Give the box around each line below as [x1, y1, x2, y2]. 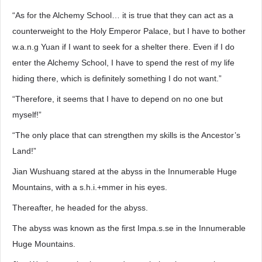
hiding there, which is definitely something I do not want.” [12, 74, 222, 83]
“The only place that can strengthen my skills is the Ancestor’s [12, 130, 240, 140]
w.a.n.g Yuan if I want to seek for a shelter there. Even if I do [12, 42, 235, 51]
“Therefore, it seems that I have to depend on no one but [12, 94, 223, 104]
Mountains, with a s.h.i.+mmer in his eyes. [12, 182, 167, 192]
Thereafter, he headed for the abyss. [12, 203, 148, 212]
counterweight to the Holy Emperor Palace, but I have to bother [12, 26, 246, 36]
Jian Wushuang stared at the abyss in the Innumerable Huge [12, 167, 237, 176]
